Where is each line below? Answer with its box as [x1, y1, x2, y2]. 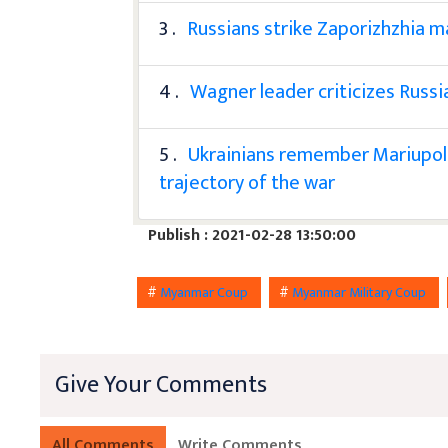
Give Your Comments [55, 364, 267, 405]
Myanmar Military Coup [292, 280, 430, 304]
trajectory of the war [159, 165, 336, 200]
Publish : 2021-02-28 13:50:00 [148, 221, 357, 249]
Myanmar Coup [160, 280, 252, 304]
